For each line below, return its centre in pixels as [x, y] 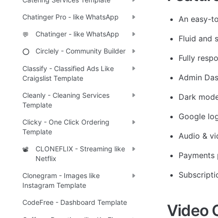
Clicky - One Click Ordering [66, 122]
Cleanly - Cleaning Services [66, 95]
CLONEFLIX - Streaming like [80, 149]
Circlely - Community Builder [81, 51]
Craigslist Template [53, 78]
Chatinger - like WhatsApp [77, 34]
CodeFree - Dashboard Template [75, 202]
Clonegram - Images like [61, 176]
